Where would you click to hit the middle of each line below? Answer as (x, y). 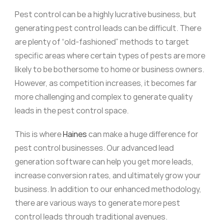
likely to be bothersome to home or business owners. (109, 69)
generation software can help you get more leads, (104, 162)
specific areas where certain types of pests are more (110, 56)
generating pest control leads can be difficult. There (108, 28)
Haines (75, 134)
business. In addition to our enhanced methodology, (108, 189)
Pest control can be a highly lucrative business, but (105, 14)
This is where (39, 134)
